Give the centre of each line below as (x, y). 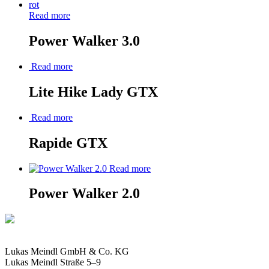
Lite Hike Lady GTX (93, 92)
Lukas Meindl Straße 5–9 (53, 262)
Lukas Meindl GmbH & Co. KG (67, 252)
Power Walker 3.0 (84, 41)
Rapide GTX (68, 143)
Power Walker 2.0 (84, 194)
